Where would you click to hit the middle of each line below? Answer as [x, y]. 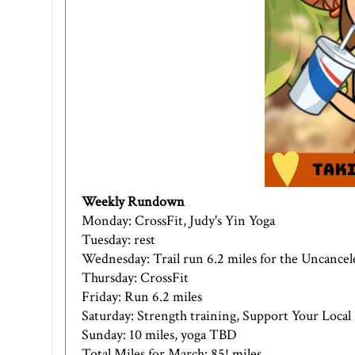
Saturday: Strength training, [162, 315]
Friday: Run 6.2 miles [142, 296]
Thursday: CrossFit [135, 277]
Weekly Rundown [133, 201]
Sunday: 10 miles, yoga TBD [159, 334]
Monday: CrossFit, [136, 220]
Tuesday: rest [118, 239]
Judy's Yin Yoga [232, 220]
